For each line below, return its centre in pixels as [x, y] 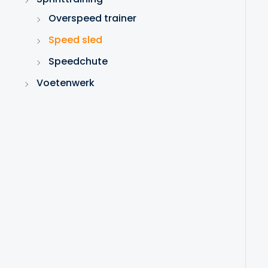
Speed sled [75, 39]
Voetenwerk [66, 83]
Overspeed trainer [92, 18]
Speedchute [78, 61]
